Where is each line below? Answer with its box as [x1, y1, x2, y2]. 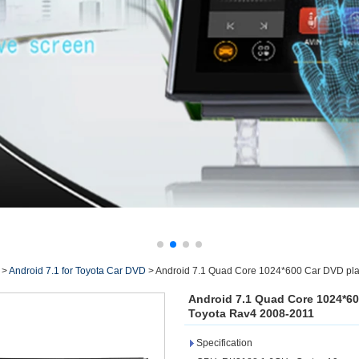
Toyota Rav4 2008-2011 [188, 307, 314, 321]
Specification [196, 337, 252, 349]
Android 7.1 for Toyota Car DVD [9, 265, 146, 277]
